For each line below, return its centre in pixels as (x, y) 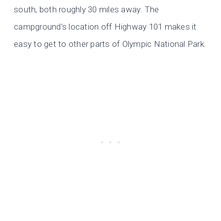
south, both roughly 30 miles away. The (87, 9)
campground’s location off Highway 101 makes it (105, 26)
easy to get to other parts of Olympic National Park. (110, 44)
